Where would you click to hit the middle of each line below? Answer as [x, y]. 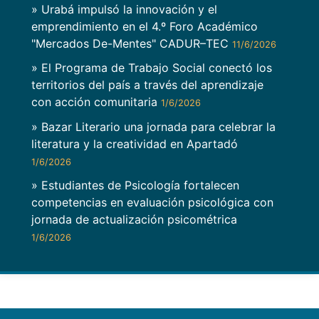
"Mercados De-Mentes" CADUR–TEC [132, 44]
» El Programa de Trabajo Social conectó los [152, 68]
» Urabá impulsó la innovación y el [124, 10]
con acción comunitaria [96, 102]
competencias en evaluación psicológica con [152, 202]
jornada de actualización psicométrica [134, 219]
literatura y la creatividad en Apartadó [135, 143]
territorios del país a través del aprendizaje [147, 85]
